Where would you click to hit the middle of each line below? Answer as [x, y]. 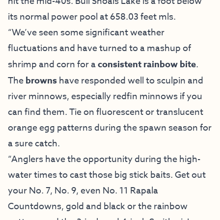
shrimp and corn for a [53, 64]
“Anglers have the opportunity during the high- [104, 159]
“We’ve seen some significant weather [86, 32]
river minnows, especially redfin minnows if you [105, 96]
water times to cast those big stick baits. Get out [107, 175]
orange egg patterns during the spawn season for [110, 128]
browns [42, 80]
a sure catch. [34, 143]
